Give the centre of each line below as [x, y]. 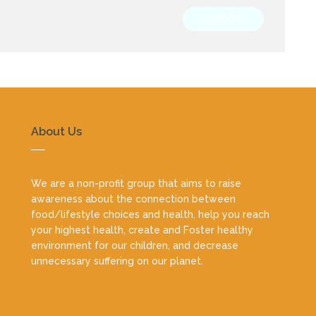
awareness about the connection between [133, 199]
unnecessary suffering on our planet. [117, 261]
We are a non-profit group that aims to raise [136, 183]
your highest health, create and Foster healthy [142, 230]
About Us [56, 131]
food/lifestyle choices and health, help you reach [150, 214]
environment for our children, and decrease [134, 245]
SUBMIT [223, 19]
